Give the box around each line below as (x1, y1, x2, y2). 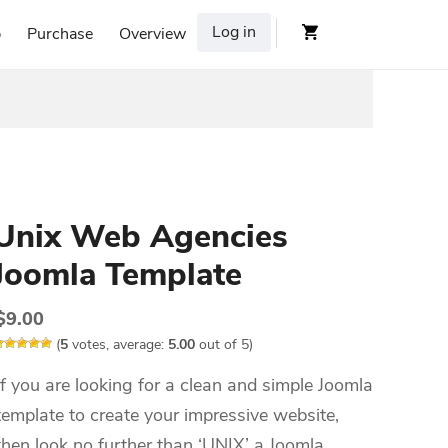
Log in (212, 21, 256, 43)
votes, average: (68, 335, 168, 354)
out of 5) (195, 335, 253, 354)
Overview (119, 23, 186, 45)
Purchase (27, 23, 93, 45)
